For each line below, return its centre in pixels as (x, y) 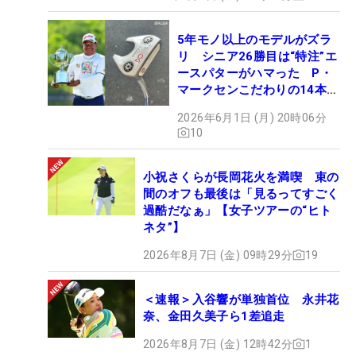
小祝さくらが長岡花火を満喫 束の (241, 177)
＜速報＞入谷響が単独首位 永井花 (241, 299)
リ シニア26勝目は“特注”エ (257, 56)
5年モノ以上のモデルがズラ (255, 39)
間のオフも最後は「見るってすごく (241, 193)
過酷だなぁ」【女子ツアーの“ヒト (238, 210)
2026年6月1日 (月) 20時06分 (252, 117)
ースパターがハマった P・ (255, 73)
